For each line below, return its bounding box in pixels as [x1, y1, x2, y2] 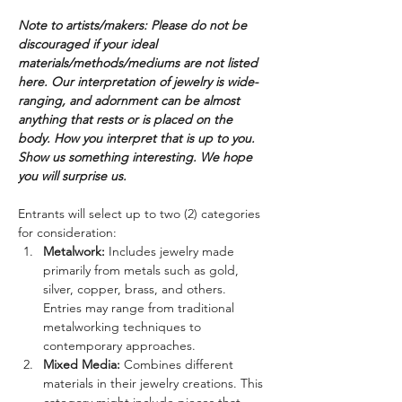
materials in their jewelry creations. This [43, 375, 267, 391]
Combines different [124, 356, 237, 372]
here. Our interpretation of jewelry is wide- [18, 74, 258, 90]
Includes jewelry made [109, 243, 238, 259]
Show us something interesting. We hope [18, 149, 256, 165]
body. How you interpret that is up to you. [18, 130, 258, 146]
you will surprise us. [18, 168, 127, 184]
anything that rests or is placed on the [18, 111, 236, 127]
